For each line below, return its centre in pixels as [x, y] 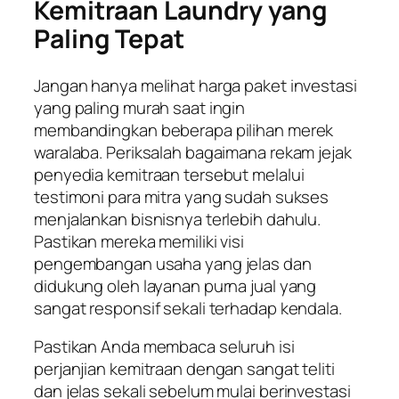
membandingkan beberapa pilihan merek [184, 130]
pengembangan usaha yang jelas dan [173, 263]
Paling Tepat [109, 39]
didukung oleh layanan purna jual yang [175, 285]
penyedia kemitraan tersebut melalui [169, 174]
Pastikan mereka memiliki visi [139, 241]
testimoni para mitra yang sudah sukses [182, 196]
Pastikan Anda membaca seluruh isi [164, 347]
